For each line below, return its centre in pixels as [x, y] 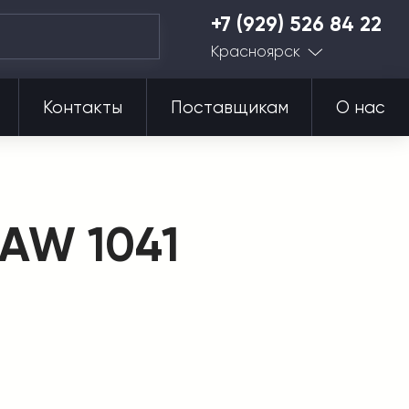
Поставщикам [229, 107]
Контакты [82, 107]
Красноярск [255, 51]
